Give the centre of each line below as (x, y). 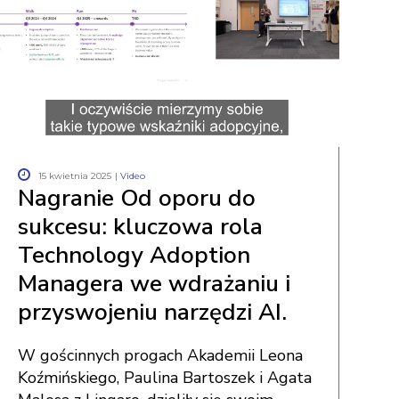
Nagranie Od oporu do (136, 198)
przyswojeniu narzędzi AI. (152, 312)
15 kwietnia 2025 (74, 176)
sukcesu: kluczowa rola (140, 227)
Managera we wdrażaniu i (154, 284)
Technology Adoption (134, 255)
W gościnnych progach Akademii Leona (160, 355)
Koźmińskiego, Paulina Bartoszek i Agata (164, 378)
